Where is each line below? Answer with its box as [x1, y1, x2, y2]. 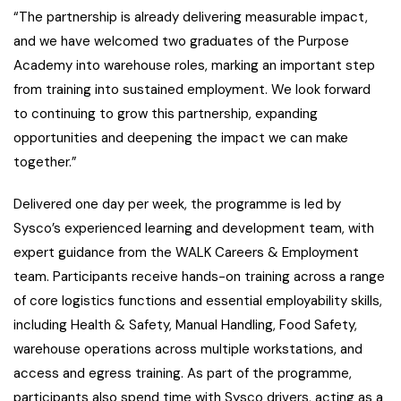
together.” [13, 152, 77, 171]
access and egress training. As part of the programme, [13, 363, 352, 382]
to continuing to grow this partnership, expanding [13, 104, 318, 123]
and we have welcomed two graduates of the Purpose [13, 31, 349, 50]
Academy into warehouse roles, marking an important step [13, 55, 375, 74]
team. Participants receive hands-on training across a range [13, 267, 385, 286]
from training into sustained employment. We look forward [13, 80, 371, 98]
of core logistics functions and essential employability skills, [13, 291, 382, 310]
